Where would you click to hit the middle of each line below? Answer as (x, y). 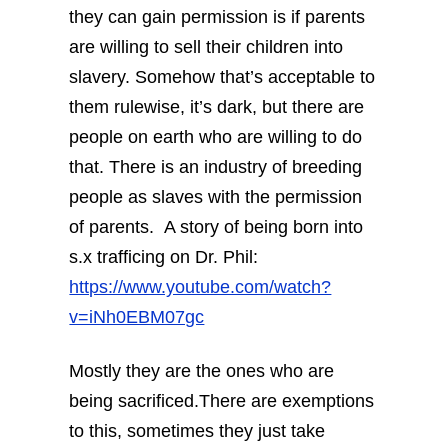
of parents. (112, 227)
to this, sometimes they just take (197, 430)
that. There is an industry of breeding (216, 167)
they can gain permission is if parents (217, 17)
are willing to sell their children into (206, 47)
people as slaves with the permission (216, 197)
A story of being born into (259, 227)
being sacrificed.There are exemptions (222, 400)
